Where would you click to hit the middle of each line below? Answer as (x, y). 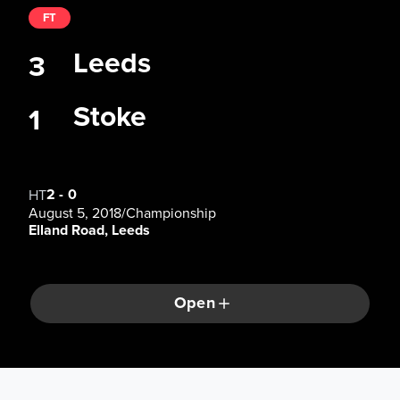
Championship (171, 213)
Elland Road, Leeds (89, 230)
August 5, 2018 (75, 213)
